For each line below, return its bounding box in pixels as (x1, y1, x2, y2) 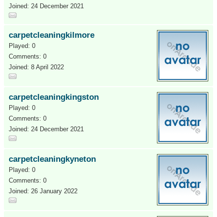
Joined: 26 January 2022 (9, 187, 77, 195)
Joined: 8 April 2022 (9, 63, 64, 71)
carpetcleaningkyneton (9, 155, 96, 164)
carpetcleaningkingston (9, 93, 99, 102)
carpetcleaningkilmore (9, 31, 94, 40)
